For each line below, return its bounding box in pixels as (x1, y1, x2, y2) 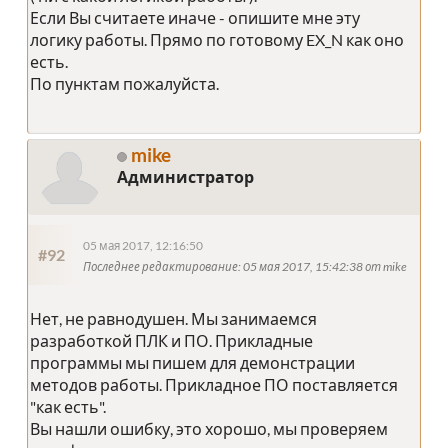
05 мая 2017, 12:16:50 (83, 238, 203, 252)
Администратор (117, 167, 254, 187)
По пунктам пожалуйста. (30, 74, 219, 94)
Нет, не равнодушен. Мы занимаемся (30, 309, 317, 329)
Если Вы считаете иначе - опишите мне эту (30, 8, 360, 28)
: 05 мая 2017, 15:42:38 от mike (238, 259, 407, 273)
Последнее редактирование (83, 259, 238, 273)
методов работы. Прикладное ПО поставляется (30, 375, 398, 395)
